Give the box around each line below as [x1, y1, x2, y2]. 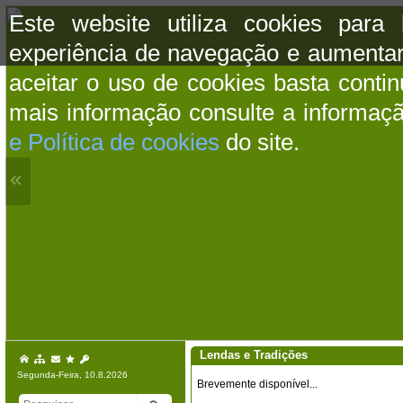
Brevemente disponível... [197, 378, 318, 390]
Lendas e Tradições [200, 348, 308, 362]
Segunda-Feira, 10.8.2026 [17, 370, 128, 380]
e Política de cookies [9, 130, 219, 155]
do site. [219, 130, 300, 155]
